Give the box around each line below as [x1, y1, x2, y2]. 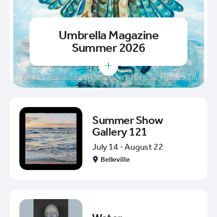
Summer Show [92, 113, 163, 127]
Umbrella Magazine [58, 28, 159, 43]
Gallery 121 [92, 124, 147, 139]
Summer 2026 [72, 40, 145, 56]
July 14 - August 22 [92, 141, 163, 152]
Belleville [101, 155, 130, 164]
